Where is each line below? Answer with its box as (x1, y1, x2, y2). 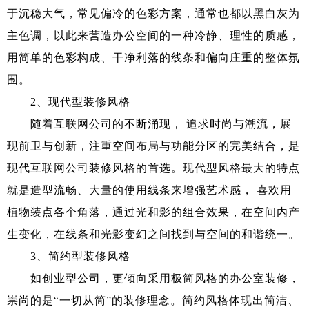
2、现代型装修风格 (7, 95, 130, 108)
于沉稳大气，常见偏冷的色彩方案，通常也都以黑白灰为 (7, 7, 300, 19)
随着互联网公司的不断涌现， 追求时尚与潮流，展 (7, 117, 292, 130)
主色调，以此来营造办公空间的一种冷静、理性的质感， (7, 29, 300, 41)
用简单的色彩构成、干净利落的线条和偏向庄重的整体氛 (7, 51, 300, 63)
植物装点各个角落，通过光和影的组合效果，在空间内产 (7, 206, 300, 218)
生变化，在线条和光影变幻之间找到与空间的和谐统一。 (7, 228, 300, 240)
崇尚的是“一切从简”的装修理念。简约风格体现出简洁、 (7, 294, 299, 306)
